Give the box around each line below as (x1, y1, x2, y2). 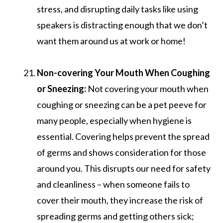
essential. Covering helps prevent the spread (37, 130, 210, 142)
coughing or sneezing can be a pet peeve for (37, 99, 207, 110)
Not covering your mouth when (88, 83, 209, 94)
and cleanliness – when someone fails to (37, 178, 190, 190)
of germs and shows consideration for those (37, 146, 206, 158)
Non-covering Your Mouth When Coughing (37, 67, 210, 78)
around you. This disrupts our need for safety (37, 162, 211, 174)
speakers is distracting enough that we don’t (37, 19, 208, 30)
